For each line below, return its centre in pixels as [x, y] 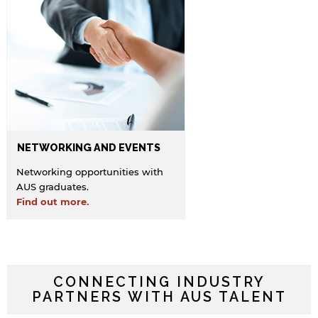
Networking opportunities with [90, 172]
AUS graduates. [54, 187]
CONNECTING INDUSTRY [159, 283]
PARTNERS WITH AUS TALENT [159, 297]
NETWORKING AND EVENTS [89, 148]
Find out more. [53, 202]
